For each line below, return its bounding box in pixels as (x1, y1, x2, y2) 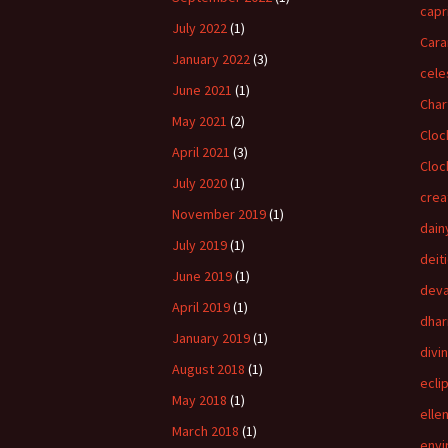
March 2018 (172, 422, 239, 440)
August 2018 (172, 360, 245, 378)
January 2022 (172, 50, 250, 68)
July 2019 (172, 236, 227, 254)
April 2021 (172, 143, 230, 161)
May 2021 (172, 112, 227, 130)
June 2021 (172, 81, 232, 99)
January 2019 (172, 329, 250, 347)
